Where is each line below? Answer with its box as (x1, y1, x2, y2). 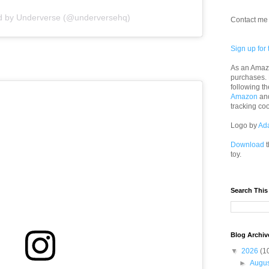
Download (231, 141, 264, 149)
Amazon (231, 92, 258, 101)
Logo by (231, 121, 258, 130)
